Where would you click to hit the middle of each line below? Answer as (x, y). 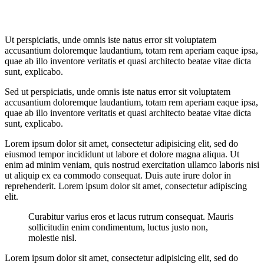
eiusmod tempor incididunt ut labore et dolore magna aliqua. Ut (122, 154)
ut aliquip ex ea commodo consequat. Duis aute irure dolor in (118, 176)
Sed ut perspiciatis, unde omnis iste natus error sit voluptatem (118, 92)
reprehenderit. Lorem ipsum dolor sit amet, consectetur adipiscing (126, 186)
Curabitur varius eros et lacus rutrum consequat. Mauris (131, 217)
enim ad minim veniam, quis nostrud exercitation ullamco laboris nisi (132, 165)
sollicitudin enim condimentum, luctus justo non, (118, 227)
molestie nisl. (52, 238)
